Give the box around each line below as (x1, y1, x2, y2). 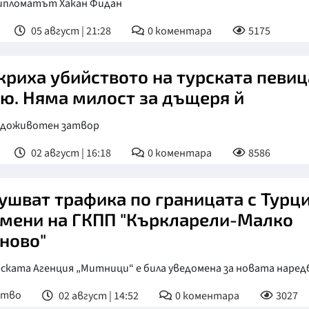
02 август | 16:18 (28, 146, 111, 161)
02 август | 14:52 (56, 288, 139, 304)
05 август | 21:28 (28, 23, 111, 39)
